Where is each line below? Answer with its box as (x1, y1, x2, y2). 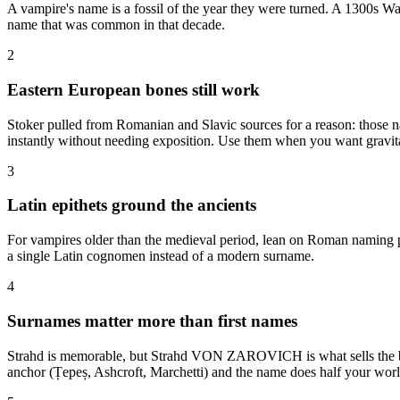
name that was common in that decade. (7, 17, 225, 33)
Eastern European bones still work (7, 79, 260, 99)
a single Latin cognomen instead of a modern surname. (7, 248, 314, 264)
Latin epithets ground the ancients (7, 196, 256, 215)
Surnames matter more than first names (7, 311, 297, 330)
